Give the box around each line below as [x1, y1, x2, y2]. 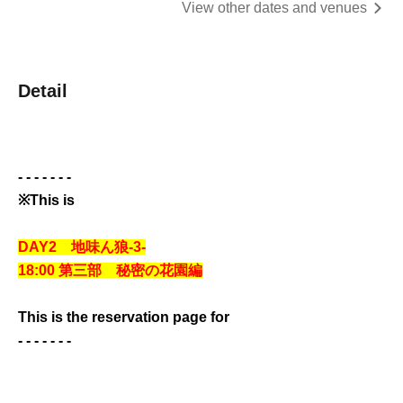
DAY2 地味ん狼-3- [18, 239, 146, 255]
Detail [18, 81, 67, 101]
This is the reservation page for [18, 309, 229, 325]
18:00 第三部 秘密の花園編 [18, 263, 202, 278]
